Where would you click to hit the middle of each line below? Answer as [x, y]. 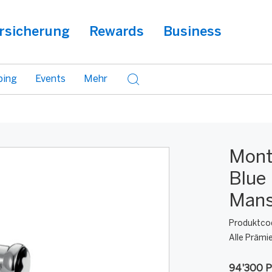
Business [192, 32]
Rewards [117, 32]
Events [50, 79]
